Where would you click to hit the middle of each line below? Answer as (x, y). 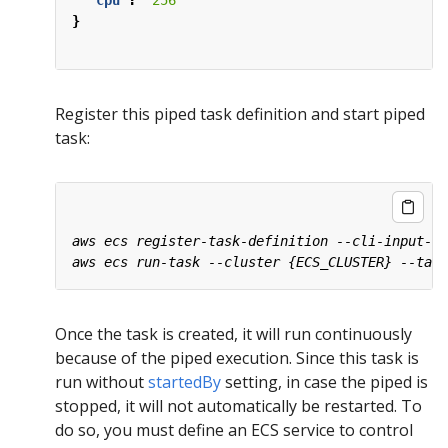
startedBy (184, 382)
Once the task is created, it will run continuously (233, 334)
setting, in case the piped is (324, 382)
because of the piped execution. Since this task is (237, 358)
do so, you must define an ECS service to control (234, 430)
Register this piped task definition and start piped (240, 114)
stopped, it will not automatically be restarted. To (238, 406)
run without (101, 382)
